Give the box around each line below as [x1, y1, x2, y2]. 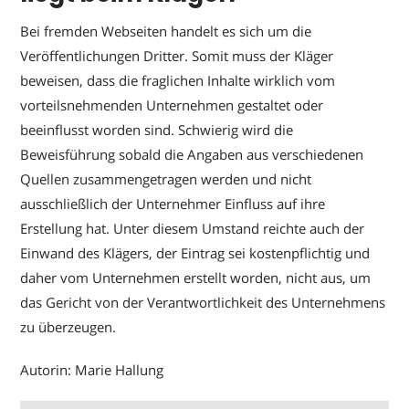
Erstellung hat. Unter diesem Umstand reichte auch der [20, 219, 365, 237]
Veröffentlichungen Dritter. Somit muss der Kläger [20, 47, 334, 65]
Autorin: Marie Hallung [20, 361, 164, 379]
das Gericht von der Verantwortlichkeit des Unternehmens [20, 293, 386, 311]
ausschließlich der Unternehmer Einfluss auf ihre [20, 194, 326, 213]
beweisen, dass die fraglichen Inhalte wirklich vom [20, 71, 336, 89]
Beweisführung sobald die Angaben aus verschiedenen [20, 145, 364, 163]
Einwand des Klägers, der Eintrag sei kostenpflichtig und [20, 244, 371, 262]
